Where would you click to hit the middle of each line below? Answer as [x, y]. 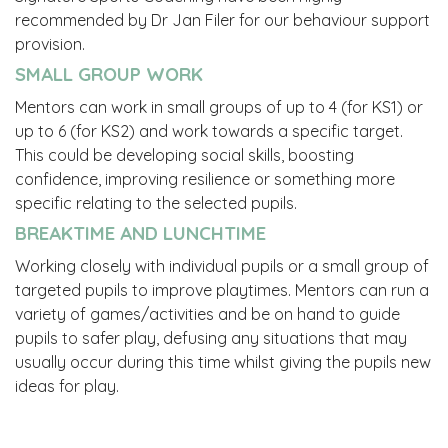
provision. [50, 44]
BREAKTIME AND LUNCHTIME [143, 233]
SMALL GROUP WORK [111, 74]
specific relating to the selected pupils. [156, 203]
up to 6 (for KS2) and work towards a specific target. [209, 131]
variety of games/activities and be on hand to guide [207, 314]
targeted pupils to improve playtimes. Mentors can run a [222, 290]
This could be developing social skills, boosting [184, 155]
